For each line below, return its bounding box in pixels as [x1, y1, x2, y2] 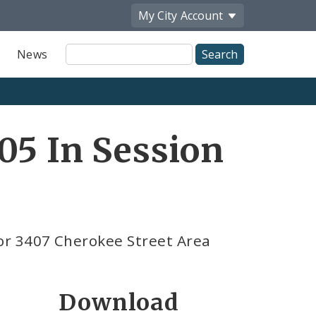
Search [64, 58, 104, 74]
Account [181, 7, 223, 23]
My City [138, 7, 177, 23]
